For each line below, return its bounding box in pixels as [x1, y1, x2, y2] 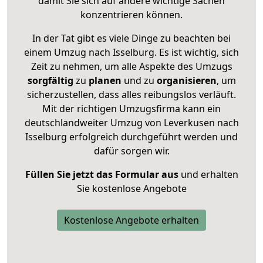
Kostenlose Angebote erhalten [64, 213, 199, 227]
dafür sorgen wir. [93, 144, 170, 157]
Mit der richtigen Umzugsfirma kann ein [42, 102, 221, 115]
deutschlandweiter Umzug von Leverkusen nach [24, 116, 239, 129]
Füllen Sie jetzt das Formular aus [25, 167, 178, 181]
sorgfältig [27, 73, 73, 87]
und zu [121, 73, 154, 87]
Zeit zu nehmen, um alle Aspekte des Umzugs [31, 59, 232, 73]
